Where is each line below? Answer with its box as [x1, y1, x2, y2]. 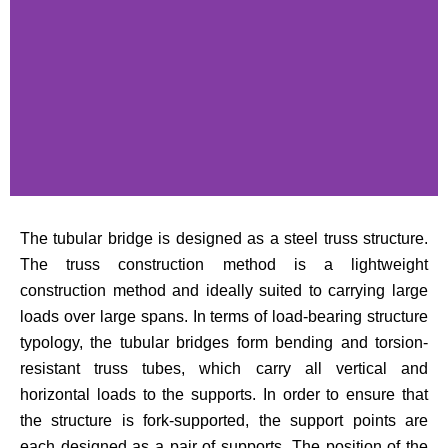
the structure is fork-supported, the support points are [20, 412, 428, 429]
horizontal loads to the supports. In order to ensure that [20, 386, 428, 403]
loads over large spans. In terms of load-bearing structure [20, 308, 428, 325]
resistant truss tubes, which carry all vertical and [20, 360, 428, 377]
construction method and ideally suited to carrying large [20, 282, 428, 299]
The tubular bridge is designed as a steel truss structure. [20, 230, 428, 247]
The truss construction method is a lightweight [20, 256, 428, 273]
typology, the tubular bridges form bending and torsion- [20, 334, 428, 351]
